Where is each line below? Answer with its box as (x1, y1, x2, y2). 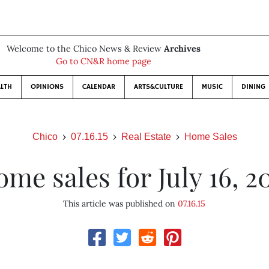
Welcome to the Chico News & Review (6, 43, 164, 54)
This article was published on (63, 198, 178, 209)
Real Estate (121, 131, 171, 142)
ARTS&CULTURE (133, 82, 183, 91)
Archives (163, 43, 201, 54)
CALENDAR (82, 82, 115, 91)
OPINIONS (30, 82, 64, 91)
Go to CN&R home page (55, 56, 151, 67)
